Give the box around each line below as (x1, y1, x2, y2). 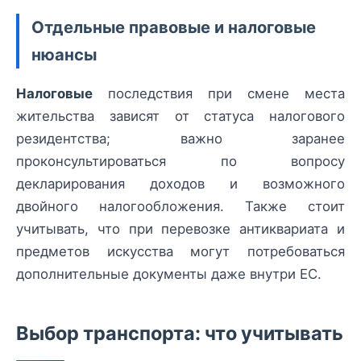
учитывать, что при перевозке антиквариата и (16, 221, 345, 238)
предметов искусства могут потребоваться (16, 243, 345, 260)
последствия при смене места (93, 85, 345, 102)
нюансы (31, 44, 97, 65)
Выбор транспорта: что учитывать (16, 322, 343, 346)
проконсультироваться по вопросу (16, 153, 345, 170)
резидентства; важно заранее (16, 131, 345, 147)
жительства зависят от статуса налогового (16, 108, 345, 125)
